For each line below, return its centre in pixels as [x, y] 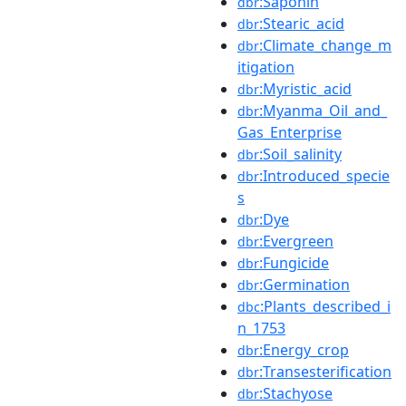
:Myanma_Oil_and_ [323, 110]
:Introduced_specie [324, 175]
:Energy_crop [304, 349]
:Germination [304, 284]
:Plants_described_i [325, 306]
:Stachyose [296, 393]
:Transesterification [325, 371]
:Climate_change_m [325, 45]
